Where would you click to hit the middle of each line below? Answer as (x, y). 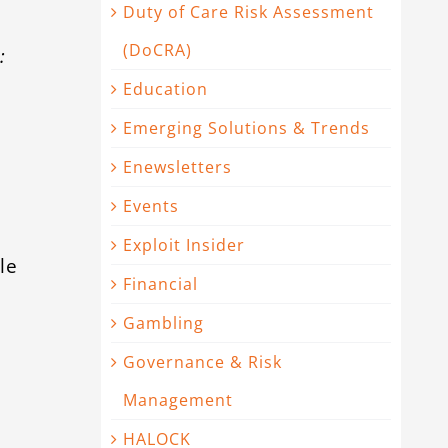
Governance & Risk (202, 362)
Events (151, 206)
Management (178, 400)
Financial (160, 284)
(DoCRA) (157, 50)
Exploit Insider (184, 245)
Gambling (163, 323)
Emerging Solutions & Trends (246, 128)
